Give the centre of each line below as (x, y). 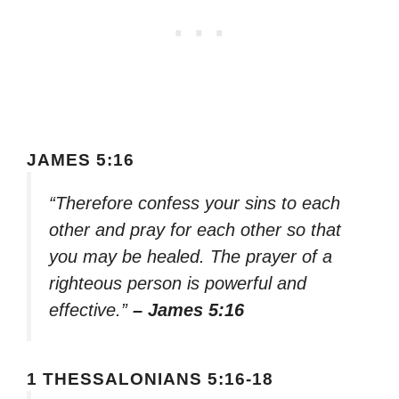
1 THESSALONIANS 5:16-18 (150, 379)
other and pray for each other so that (195, 229)
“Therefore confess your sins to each (195, 203)
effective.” (91, 309)
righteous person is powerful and (178, 283)
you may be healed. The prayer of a (191, 256)
